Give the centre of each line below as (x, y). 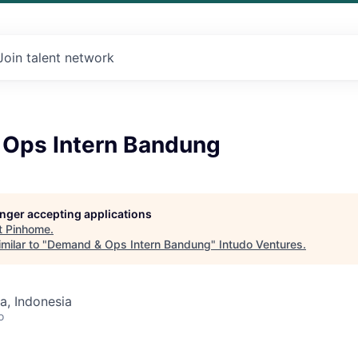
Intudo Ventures (261, 244)
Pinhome (28, 229)
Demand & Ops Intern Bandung (129, 244)
